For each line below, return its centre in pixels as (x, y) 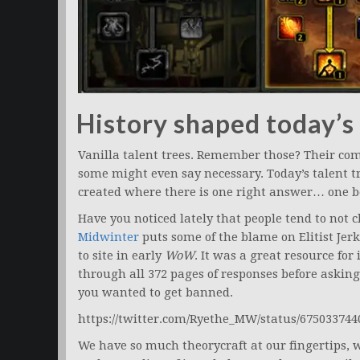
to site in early (121, 256)
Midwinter (108, 237)
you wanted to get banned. (155, 293)
